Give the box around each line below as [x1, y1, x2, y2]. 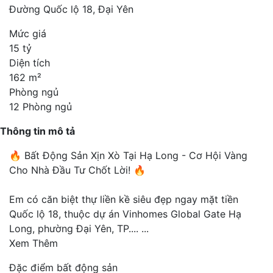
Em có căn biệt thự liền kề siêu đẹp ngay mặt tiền [9, 193, 238, 205]
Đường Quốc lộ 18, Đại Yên [9, 2, 133, 15]
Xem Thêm [9, 236, 58, 249]
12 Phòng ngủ [9, 100, 72, 113]
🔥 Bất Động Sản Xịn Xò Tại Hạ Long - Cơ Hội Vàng [9, 149, 247, 161]
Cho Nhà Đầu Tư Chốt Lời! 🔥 [9, 163, 146, 176]
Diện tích [9, 56, 50, 69]
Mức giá [9, 27, 46, 40]
